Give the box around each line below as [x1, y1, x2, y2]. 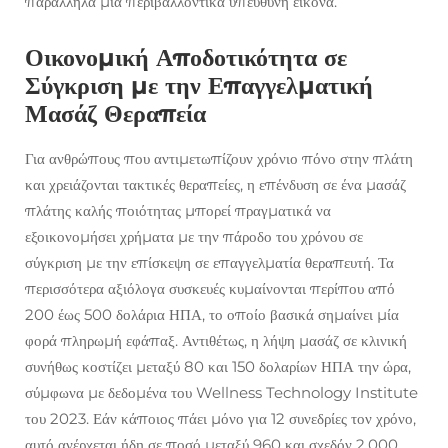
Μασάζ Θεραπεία [25, 99, 206, 128]
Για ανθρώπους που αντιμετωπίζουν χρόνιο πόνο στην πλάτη [25, 149, 413, 168]
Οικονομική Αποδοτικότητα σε [25, 43, 347, 72]
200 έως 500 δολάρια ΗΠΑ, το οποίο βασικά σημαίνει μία [25, 305, 399, 324]
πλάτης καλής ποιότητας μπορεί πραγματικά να [25, 201, 331, 220]
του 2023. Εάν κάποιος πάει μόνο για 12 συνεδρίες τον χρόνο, [25, 409, 416, 428]
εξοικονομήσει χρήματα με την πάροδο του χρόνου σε [25, 227, 363, 246]
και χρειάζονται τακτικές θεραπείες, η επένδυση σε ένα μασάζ [25, 175, 406, 194]
